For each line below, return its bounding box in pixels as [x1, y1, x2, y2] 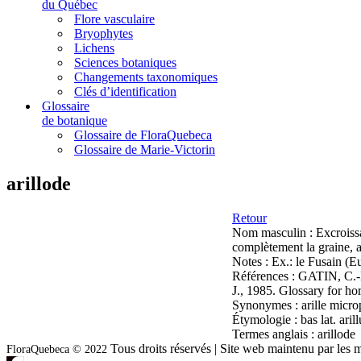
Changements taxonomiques [74, 70, 218, 84]
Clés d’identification [74, 85, 176, 98]
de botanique [42, 114, 107, 127]
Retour [232, 210, 267, 225]
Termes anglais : [232, 326, 317, 341]
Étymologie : [232, 312, 301, 326]
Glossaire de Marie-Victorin [74, 143, 215, 156]
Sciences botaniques [74, 56, 176, 69]
